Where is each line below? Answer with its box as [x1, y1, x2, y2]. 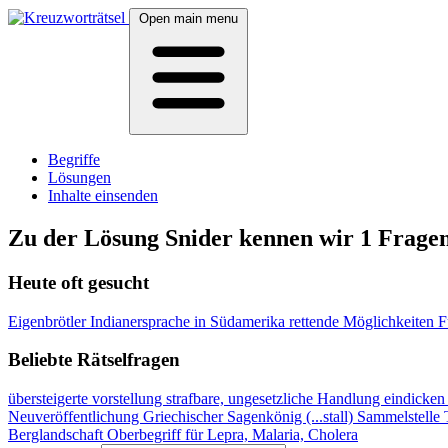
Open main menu [139, 11, 238, 26]
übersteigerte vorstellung [8, 389, 166, 407]
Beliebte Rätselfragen [8, 349, 180, 371]
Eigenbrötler [8, 312, 90, 330]
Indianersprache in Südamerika [90, 312, 289, 330]
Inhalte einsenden [48, 187, 158, 204]
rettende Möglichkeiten [289, 312, 438, 330]
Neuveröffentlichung [8, 407, 143, 425]
